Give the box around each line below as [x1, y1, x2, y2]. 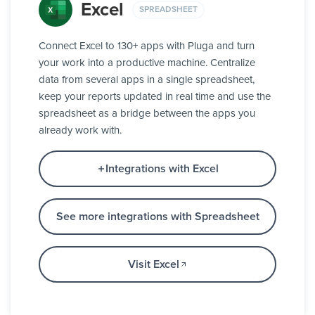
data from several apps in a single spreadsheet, [39, 75, 255, 86]
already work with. [39, 125, 122, 136]
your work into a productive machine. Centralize [39, 58, 255, 69]
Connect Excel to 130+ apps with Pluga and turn [39, 41, 255, 52]
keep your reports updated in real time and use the [39, 91, 271, 103]
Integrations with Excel [105, 163, 219, 175]
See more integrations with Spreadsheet [56, 211, 259, 223]
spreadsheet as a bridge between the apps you [39, 108, 255, 120]
